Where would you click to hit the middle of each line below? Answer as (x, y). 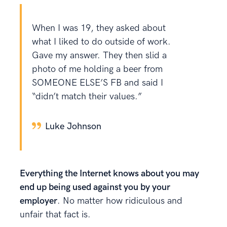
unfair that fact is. (55, 214)
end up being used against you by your (95, 187)
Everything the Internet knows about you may (109, 173)
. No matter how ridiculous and (120, 201)
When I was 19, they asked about (99, 28)
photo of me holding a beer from (97, 69)
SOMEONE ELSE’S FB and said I (98, 83)
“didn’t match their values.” (87, 96)
